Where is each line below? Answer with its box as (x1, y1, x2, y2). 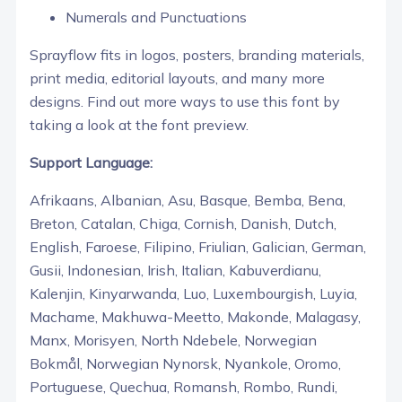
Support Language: (30, 153, 153, 171)
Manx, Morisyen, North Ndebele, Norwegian (30, 330, 317, 349)
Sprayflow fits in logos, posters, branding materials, (30, 45, 364, 64)
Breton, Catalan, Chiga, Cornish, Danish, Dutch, (30, 214, 336, 232)
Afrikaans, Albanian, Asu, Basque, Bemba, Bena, (30, 190, 345, 209)
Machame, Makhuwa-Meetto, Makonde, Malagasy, (30, 307, 361, 326)
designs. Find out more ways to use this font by (30, 92, 340, 110)
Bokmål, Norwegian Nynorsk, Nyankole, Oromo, (30, 354, 341, 372)
